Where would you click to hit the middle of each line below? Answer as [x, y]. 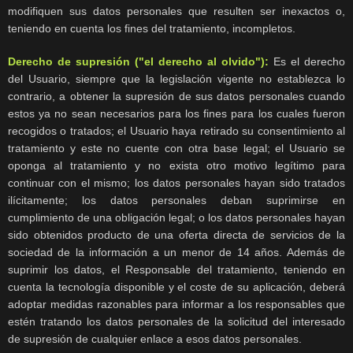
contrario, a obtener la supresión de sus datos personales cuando [176, 97]
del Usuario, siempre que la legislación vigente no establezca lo [176, 79]
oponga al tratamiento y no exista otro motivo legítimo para [176, 166]
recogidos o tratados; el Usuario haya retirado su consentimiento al [176, 131]
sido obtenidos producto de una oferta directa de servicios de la [176, 235]
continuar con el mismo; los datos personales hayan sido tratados [176, 183]
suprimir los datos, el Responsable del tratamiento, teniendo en [176, 270]
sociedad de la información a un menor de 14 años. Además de [176, 253]
